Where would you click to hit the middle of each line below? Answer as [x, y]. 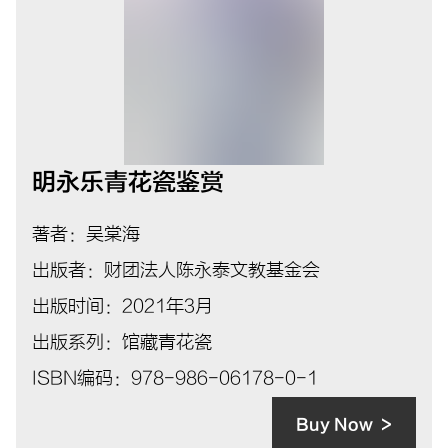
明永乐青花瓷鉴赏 [128, 182]
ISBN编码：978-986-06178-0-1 [175, 378]
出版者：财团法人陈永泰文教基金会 [176, 270]
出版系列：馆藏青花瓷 [122, 342]
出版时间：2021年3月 [122, 306]
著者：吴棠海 [86, 234]
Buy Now [334, 424]
